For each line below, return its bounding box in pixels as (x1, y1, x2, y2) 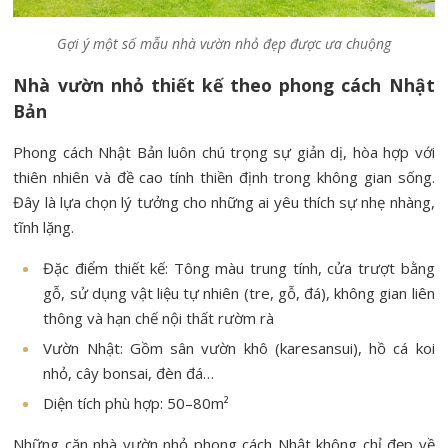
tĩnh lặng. (13, 217, 75, 238)
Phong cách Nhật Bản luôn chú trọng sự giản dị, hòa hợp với (13, 142, 435, 163)
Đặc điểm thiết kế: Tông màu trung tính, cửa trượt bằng (43, 258, 435, 279)
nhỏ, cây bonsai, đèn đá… (43, 363, 215, 384)
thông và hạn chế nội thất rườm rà (43, 308, 275, 329)
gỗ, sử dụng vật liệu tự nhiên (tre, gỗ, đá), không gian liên (43, 283, 435, 304)
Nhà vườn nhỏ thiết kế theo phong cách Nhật (13, 73, 435, 98)
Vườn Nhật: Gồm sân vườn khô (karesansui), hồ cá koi (43, 338, 435, 359)
